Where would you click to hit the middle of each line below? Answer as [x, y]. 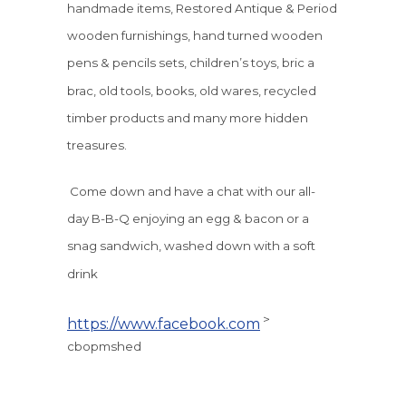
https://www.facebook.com [164, 324]
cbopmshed [104, 347]
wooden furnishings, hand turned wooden [195, 35]
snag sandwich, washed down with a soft [191, 246]
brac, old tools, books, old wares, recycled [192, 90]
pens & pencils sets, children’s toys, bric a [191, 63]
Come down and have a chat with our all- [191, 191]
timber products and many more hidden [188, 117]
